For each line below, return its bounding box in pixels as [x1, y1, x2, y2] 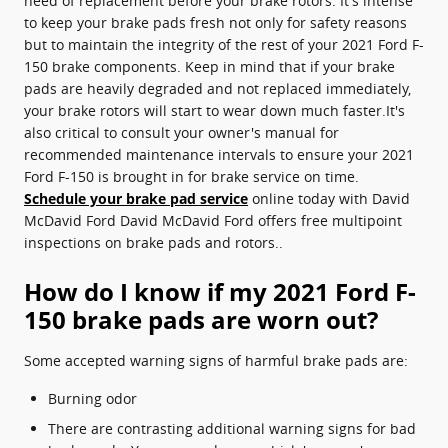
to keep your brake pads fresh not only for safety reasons [24, 12, 407, 32]
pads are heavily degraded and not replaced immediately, [24, 78, 411, 98]
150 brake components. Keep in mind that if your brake [24, 56, 395, 76]
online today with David [248, 188, 410, 208]
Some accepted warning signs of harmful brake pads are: [24, 350, 408, 370]
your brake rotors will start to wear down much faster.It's [24, 100, 405, 120]
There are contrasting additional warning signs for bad [48, 418, 416, 438]
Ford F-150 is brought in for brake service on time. [24, 166, 359, 186]
